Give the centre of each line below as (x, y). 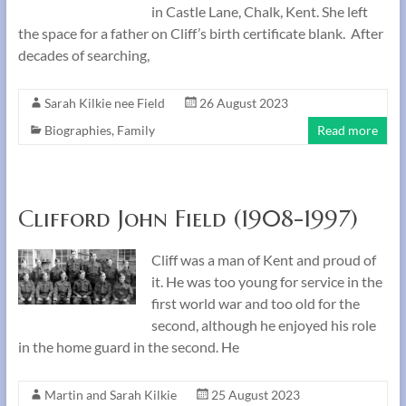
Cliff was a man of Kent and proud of (263, 260)
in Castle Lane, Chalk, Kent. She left (259, 11)
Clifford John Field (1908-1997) (188, 218)
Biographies (77, 130)
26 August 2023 (243, 103)
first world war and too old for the (255, 303)
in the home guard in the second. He (128, 347)
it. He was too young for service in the (266, 281)
